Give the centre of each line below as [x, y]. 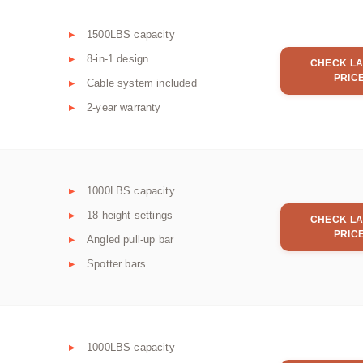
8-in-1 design [118, 59]
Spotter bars [117, 264]
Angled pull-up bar [130, 240]
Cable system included [142, 83]
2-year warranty [124, 108]
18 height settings [130, 216]
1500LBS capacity [131, 35]
